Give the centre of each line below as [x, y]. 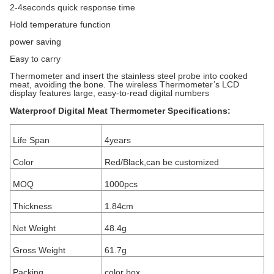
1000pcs [121, 184]
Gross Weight [39, 250]
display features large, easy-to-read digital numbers [109, 93]
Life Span [31, 140]
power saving [35, 42]
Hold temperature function [60, 24]
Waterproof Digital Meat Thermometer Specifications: [120, 111]
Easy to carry [35, 59]
